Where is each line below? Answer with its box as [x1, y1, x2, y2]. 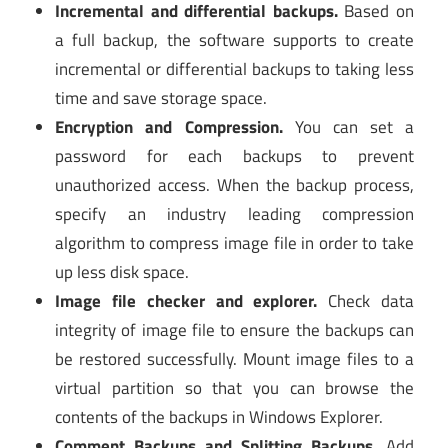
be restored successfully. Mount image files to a [55, 346, 414, 373]
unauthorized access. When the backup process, [55, 172, 414, 199]
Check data [317, 288, 415, 315]
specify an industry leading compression [55, 201, 414, 228]
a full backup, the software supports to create [55, 27, 414, 54]
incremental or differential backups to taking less [55, 56, 414, 83]
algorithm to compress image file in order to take [55, 230, 414, 257]
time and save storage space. [55, 85, 268, 112]
